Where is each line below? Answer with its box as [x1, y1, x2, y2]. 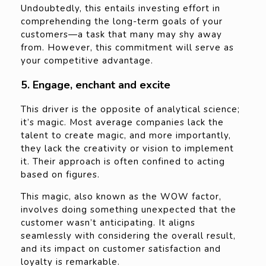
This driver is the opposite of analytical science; [21, 103, 240, 116]
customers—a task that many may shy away [21, 28, 222, 41]
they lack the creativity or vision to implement [21, 142, 234, 155]
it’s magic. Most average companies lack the [21, 116, 224, 129]
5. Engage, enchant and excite [21, 78, 170, 93]
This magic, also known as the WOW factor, [21, 191, 221, 203]
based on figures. [21, 169, 100, 181]
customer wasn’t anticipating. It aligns [21, 217, 195, 229]
